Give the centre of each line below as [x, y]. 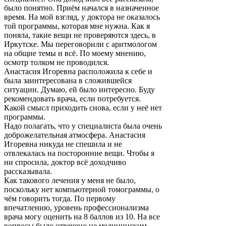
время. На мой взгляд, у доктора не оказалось [82, 17]
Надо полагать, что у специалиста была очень [83, 126]
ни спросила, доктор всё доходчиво [65, 162]
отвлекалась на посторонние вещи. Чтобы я [79, 153]
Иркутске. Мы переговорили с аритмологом [80, 44]
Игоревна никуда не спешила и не [63, 144]
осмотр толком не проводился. [56, 62]
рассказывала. [28, 171]
